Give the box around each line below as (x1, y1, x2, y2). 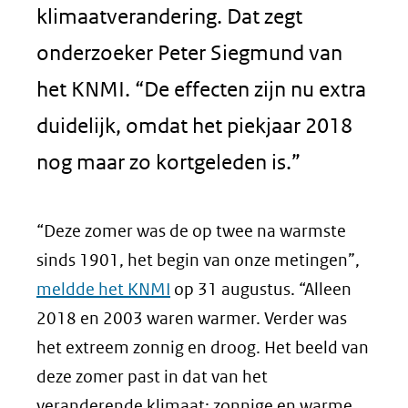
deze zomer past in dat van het (36, 366, 268, 387)
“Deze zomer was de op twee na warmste (36, 220, 346, 241)
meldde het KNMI (36, 279, 170, 300)
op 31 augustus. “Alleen (170, 279, 352, 300)
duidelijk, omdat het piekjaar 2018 (36, 113, 352, 138)
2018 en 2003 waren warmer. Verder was (36, 308, 347, 329)
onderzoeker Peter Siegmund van (36, 40, 342, 65)
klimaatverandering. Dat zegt (36, 4, 302, 28)
